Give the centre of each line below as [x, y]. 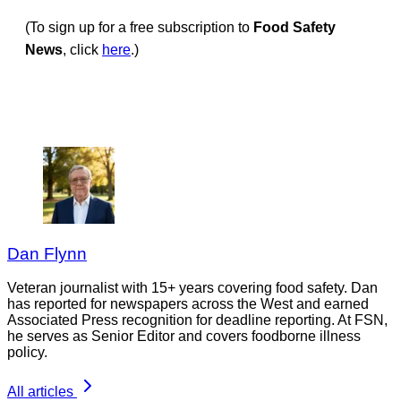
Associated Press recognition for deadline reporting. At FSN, [197, 320]
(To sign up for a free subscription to [139, 27]
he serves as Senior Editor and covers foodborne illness [184, 337]
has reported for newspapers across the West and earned [188, 304]
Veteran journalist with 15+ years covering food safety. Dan [192, 288]
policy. [27, 353]
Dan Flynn [47, 253]
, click [82, 49]
